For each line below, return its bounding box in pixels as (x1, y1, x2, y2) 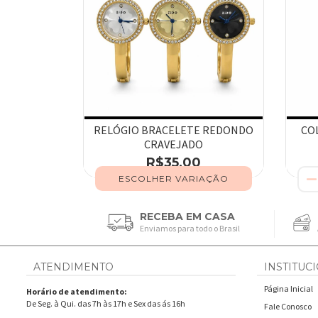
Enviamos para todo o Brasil (140, 222, 241, 234)
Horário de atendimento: (26, 285, 127, 297)
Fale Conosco (264, 300, 312, 312)
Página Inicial (264, 283, 313, 294)
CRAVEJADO (144, 136, 203, 151)
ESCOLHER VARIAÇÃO (119, 172, 229, 184)
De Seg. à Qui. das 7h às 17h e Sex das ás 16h (26, 297, 185, 309)
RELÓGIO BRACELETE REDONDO (94, 122, 253, 137)
